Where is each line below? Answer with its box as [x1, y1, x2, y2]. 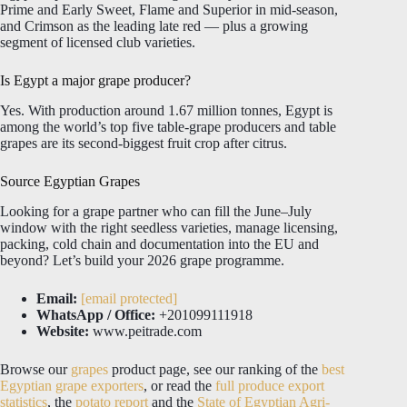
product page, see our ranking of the [108, 361, 322, 377]
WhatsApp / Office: [36, 306, 155, 323]
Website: [36, 323, 89, 339]
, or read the [144, 377, 215, 393]
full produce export [215, 377, 324, 393]
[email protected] [81, 290, 177, 306]
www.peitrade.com [89, 323, 202, 339]
